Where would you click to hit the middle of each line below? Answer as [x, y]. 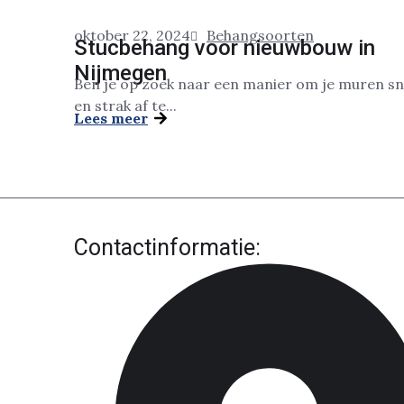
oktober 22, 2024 [132, 35]
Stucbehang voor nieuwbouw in [225, 48]
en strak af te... [125, 106]
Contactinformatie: [167, 248]
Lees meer [111, 118]
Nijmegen [120, 73]
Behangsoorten [260, 35]
